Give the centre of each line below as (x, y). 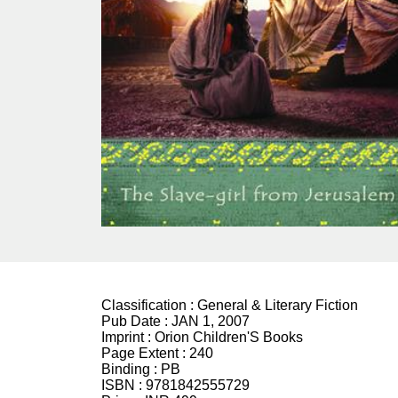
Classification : (149, 305)
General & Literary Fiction (278, 305)
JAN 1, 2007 (211, 321)
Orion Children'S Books (229, 337)
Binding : (131, 369)
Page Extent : (145, 353)
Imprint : (128, 337)
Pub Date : (136, 321)
